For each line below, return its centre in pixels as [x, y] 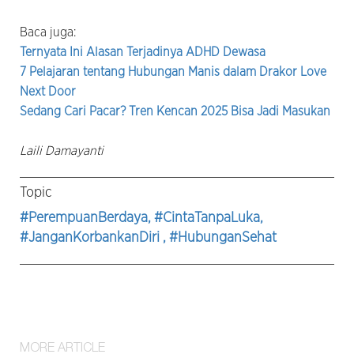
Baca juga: [48, 32]
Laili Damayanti [62, 151]
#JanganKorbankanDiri [91, 237]
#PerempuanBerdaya [84, 218]
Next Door [48, 91]
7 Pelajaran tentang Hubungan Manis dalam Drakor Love [173, 72]
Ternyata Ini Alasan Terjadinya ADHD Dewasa [143, 52]
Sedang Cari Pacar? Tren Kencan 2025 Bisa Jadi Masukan [175, 111]
